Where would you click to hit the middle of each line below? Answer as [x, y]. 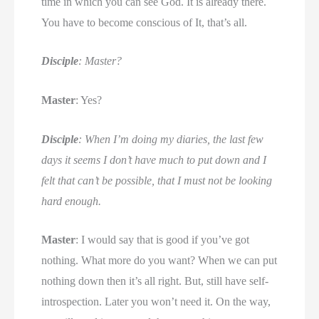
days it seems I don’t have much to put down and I [154, 159]
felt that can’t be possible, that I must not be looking [157, 180]
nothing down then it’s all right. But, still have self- [155, 281]
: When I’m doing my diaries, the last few [171, 139]
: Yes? [89, 100]
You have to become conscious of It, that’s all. [145, 22]
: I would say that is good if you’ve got [163, 240]
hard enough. [72, 201]
